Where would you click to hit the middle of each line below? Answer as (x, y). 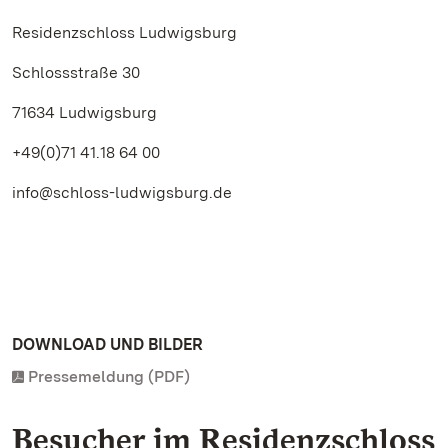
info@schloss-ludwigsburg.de (122, 192)
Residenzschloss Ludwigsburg (124, 32)
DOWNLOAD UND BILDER (107, 344)
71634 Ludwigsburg (84, 112)
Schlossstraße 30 (76, 72)
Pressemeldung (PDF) (109, 376)
